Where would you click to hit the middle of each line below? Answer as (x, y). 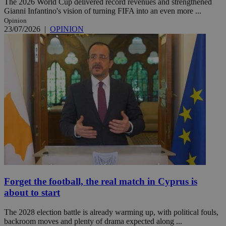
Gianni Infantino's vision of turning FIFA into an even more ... (103, 11)
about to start (32, 193)
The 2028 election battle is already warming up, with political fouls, (111, 212)
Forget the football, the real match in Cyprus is (101, 182)
